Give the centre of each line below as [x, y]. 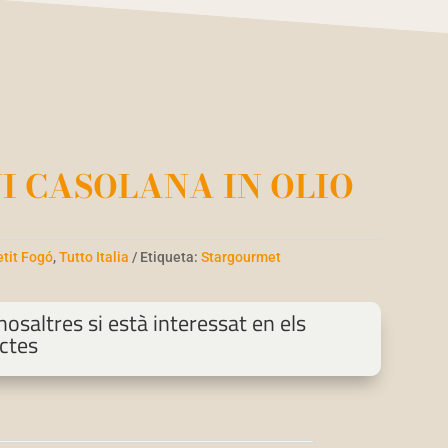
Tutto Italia [94, 257]
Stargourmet [241, 257]
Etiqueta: [171, 257]
